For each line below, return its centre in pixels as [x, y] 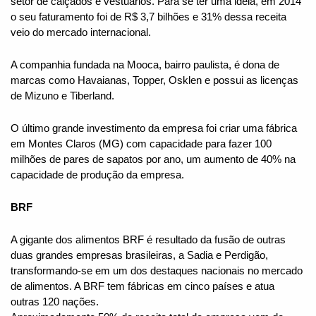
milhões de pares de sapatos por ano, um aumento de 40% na [153, 160]
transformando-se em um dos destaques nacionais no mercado [157, 271]
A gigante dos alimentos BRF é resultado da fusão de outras [148, 240]
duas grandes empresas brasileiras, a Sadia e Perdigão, [139, 256]
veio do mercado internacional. [81, 33]
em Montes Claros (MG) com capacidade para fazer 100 [141, 144]
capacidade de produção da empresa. [97, 175]
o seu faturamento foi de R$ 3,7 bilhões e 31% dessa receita [148, 17]
